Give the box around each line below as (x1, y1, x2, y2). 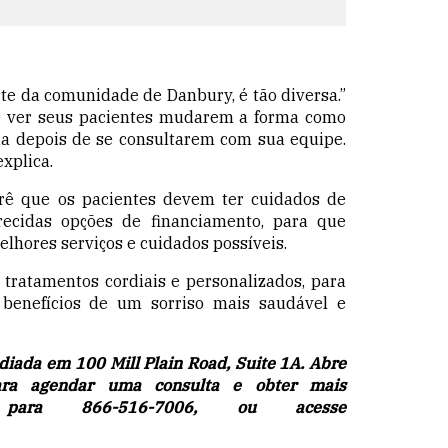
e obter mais (232, 374, 346, 395)
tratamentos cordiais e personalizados (5, 270, 302, 291)
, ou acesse (193, 396, 346, 417)
